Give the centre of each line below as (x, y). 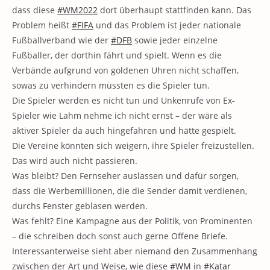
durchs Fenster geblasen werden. (80, 206)
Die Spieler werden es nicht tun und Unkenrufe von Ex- (124, 101)
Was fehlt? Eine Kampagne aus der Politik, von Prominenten (132, 221)
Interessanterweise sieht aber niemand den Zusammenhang (135, 251)
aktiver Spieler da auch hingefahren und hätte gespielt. (124, 131)
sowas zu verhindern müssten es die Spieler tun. (111, 86)
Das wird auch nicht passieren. (75, 161)
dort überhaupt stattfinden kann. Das (174, 10)
